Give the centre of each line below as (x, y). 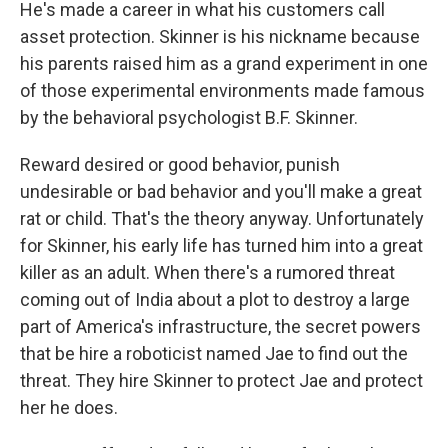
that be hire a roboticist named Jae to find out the (214, 353)
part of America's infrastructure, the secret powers (220, 326)
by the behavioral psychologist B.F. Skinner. (189, 117)
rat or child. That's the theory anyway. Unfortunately (222, 218)
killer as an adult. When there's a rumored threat (207, 272)
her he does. (69, 407)
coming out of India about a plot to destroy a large (215, 299)
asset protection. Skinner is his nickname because (220, 36)
